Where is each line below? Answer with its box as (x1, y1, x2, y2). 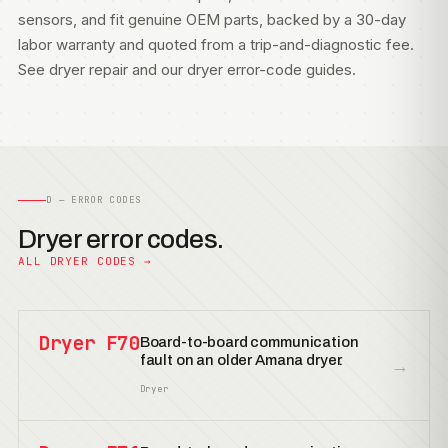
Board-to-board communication (139, 334, 359, 350)
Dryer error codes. (18, 225, 224, 253)
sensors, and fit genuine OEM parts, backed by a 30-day (18, 10, 406, 29)
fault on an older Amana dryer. (139, 352, 344, 368)
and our (128, 60, 187, 79)
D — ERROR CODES (46, 194, 142, 206)
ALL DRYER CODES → (18, 254, 152, 268)
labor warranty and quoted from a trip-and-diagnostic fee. (18, 35, 414, 54)
